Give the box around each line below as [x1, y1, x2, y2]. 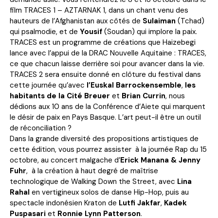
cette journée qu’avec [10, 80, 87, 90]
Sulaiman [143, 16, 176, 26]
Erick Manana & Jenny [120, 155, 200, 165]
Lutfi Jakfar [117, 198, 161, 208]
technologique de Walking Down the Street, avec [10, 176, 177, 186]
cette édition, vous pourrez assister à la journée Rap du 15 [10, 144, 207, 154]
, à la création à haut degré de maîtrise [26, 165, 158, 176]
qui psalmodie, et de [10, 26, 80, 36]
